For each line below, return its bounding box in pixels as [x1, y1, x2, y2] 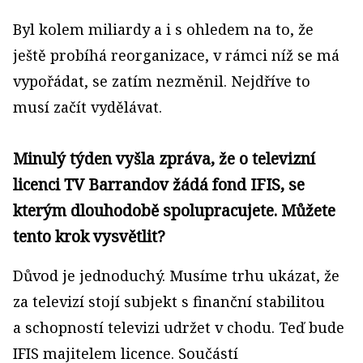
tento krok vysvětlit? [13, 225, 165, 247]
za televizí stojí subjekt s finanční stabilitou [13, 292, 325, 311]
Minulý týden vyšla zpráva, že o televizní [13, 147, 315, 169]
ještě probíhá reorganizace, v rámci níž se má [13, 45, 340, 65]
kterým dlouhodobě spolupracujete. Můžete [13, 199, 335, 221]
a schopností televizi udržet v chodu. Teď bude [13, 318, 344, 337]
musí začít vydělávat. [13, 97, 162, 117]
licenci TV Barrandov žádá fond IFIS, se [13, 173, 305, 195]
